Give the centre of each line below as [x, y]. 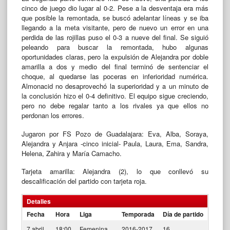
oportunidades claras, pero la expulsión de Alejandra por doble [115, 57]
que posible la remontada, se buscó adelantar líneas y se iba [115, 18]
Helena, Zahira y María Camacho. [72, 153]
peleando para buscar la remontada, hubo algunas [115, 47]
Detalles [39, 201]
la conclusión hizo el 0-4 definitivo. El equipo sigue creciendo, [115, 96]
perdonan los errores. [53, 116]
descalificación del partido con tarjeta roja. [84, 181]
